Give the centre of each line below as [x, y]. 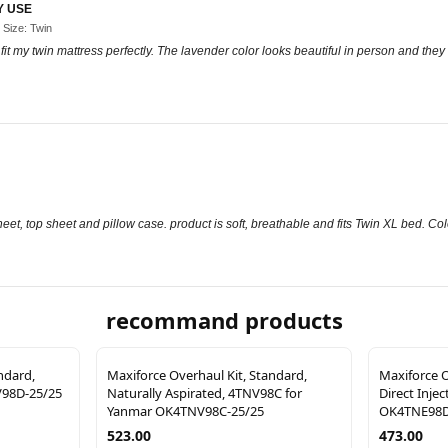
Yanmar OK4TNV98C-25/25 [185, 410]
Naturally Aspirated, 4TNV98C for [204, 392]
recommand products [224, 319]
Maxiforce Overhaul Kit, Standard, [207, 374]
